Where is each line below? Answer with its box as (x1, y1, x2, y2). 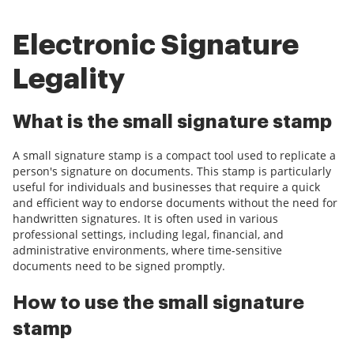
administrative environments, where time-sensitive (13, 243, 282, 258)
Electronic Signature (13, 31, 299, 60)
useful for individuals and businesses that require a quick (13, 179, 320, 195)
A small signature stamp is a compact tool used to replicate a (13, 148, 336, 164)
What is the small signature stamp (13, 112, 332, 132)
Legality (13, 65, 125, 94)
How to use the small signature (13, 293, 304, 313)
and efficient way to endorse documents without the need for (13, 195, 337, 211)
